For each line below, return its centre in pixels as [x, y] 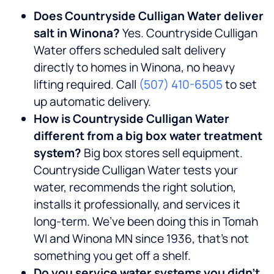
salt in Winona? [78, 33]
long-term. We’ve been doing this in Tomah [146, 222]
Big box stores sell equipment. [163, 153]
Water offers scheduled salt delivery [130, 50]
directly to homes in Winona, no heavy [134, 68]
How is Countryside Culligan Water [131, 119]
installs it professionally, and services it [137, 205]
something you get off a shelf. [112, 256]
